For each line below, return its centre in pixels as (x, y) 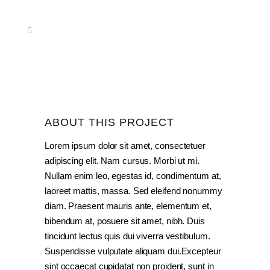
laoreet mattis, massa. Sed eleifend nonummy (133, 191)
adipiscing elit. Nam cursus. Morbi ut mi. (122, 161)
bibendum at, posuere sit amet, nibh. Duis (125, 221)
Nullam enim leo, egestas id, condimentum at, (133, 176)
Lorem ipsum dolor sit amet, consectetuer (125, 146)
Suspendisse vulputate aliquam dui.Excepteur (133, 251)
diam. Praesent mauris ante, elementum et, (128, 206)
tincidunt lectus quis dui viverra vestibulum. (127, 236)
